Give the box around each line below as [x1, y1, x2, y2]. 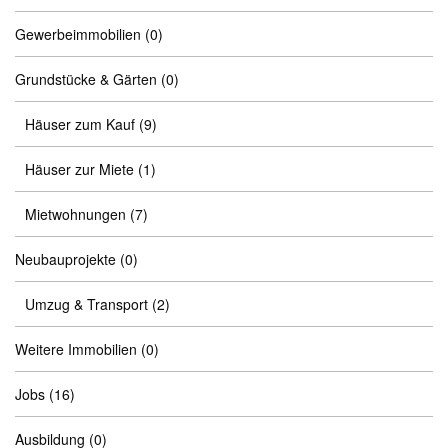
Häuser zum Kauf [25, 114, 135, 134]
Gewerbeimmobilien [15, 24, 141, 44]
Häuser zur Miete [25, 159, 134, 179]
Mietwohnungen [25, 204, 126, 224]
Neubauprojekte [15, 249, 116, 269]
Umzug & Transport [25, 294, 148, 314]
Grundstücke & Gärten [15, 69, 157, 89]
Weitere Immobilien [15, 339, 137, 359]
